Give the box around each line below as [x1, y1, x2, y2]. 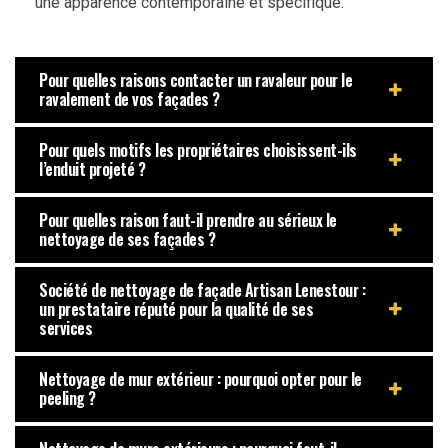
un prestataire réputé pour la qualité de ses [39, 296, 313, 321]
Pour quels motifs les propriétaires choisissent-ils [39, 137, 357, 162]
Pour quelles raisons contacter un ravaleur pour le [39, 67, 352, 92]
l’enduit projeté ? [39, 156, 145, 181]
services [39, 315, 92, 340]
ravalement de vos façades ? [39, 86, 220, 111]
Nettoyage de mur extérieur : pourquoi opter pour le [39, 366, 362, 391]
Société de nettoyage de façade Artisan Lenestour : [39, 277, 365, 302]
